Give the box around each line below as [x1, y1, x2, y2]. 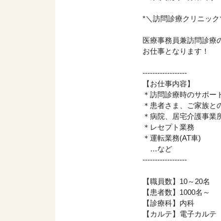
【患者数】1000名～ [143, 187, 211, 196]
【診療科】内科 [143, 198, 195, 207]
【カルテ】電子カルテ [143, 209, 217, 218]
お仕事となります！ [143, 46, 210, 55]
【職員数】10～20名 [143, 177, 211, 185]
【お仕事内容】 [143, 79, 195, 88]
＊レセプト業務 [143, 122, 195, 131]
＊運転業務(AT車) [143, 133, 201, 142]
